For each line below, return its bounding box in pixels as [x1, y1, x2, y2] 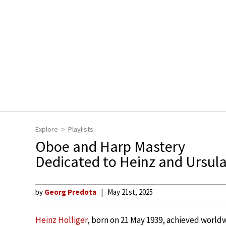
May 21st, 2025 [107, 187, 153, 197]
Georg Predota [44, 187, 96, 197]
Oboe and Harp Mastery [35, 137, 185, 156]
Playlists [68, 125, 93, 134]
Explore [35, 125, 58, 134]
